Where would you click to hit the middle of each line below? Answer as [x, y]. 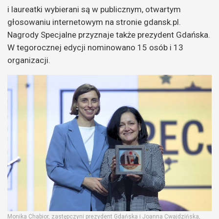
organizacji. [29, 60]
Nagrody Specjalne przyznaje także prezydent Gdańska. [109, 35]
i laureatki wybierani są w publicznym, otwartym [94, 10]
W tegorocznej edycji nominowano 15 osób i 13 [95, 48]
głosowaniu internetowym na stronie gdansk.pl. [94, 22]
